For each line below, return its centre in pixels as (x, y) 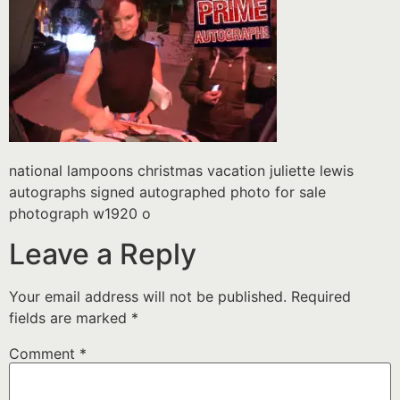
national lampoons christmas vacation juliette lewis (181, 171)
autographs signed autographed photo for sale (167, 192)
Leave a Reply (103, 254)
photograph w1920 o (80, 214)
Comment (44, 353)
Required (321, 296)
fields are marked (70, 317)
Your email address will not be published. (148, 296)
